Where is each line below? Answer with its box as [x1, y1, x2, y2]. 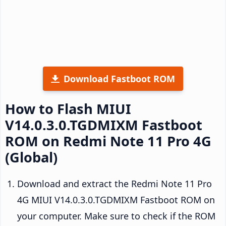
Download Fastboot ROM [64, 72, 175, 85]
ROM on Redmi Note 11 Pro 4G [5, 131, 211, 150]
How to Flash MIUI [5, 99, 131, 118]
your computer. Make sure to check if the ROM [17, 209, 215, 222]
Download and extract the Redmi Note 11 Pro [17, 177, 212, 190]
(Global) [5, 147, 58, 166]
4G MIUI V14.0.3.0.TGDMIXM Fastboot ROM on [17, 193, 215, 206]
